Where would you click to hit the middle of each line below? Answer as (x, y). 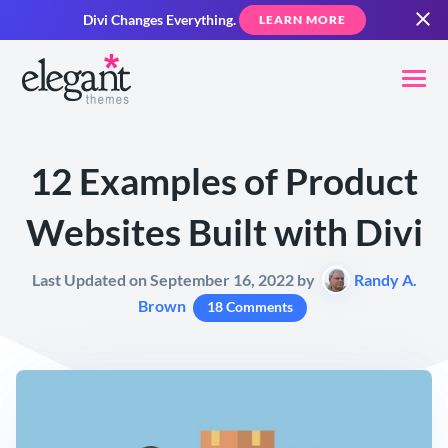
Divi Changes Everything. (159, 20)
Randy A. (385, 280)
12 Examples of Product (224, 181)
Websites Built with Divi (224, 232)
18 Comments (249, 307)
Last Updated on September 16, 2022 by (174, 280)
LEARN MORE (302, 19)
